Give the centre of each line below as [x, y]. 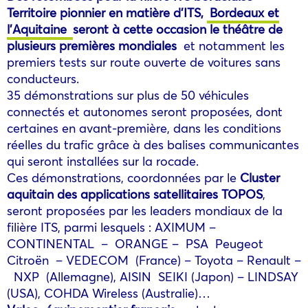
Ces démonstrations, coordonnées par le [123, 177]
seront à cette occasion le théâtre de [178, 29]
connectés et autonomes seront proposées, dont [145, 111]
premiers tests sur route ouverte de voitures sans [144, 62]
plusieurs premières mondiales [92, 45]
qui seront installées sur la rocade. [103, 161]
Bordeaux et [244, 12]
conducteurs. [43, 78]
